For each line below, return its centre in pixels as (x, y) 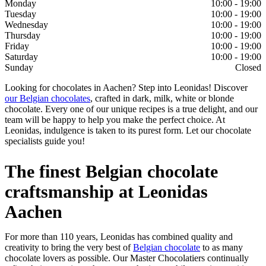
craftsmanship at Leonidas (106, 192)
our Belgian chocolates (47, 99)
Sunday (19, 68)
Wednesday (26, 25)
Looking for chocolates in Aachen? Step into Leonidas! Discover (126, 88)
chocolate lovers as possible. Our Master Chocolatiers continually (127, 258)
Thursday (23, 36)
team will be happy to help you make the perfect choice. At (115, 120)
